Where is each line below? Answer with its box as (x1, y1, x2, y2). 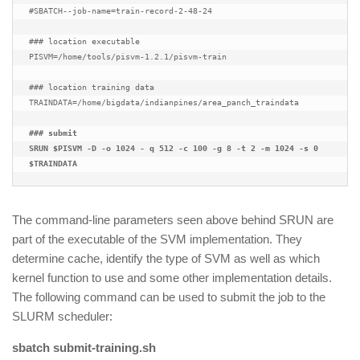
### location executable (29, 36, 140, 46)
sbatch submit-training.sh (12, 341, 156, 354)
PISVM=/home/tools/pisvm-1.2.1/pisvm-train (29, 51, 227, 61)
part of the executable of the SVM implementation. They (12, 232, 302, 246)
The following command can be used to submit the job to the (12, 290, 325, 304)
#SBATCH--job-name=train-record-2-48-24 (29, 6, 212, 15)
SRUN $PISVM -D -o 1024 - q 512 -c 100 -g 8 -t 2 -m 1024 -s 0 (29, 143, 318, 153)
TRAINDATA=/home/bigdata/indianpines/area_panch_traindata (29, 97, 299, 107)
